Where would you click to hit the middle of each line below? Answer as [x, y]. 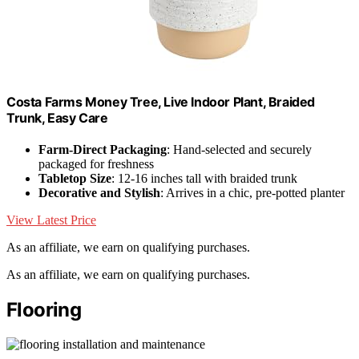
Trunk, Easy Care [57, 117]
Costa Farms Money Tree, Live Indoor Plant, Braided [161, 101]
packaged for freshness [96, 164]
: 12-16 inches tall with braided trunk [204, 179]
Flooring [44, 310]
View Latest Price [51, 220]
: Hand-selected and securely [239, 150]
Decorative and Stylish [99, 193]
